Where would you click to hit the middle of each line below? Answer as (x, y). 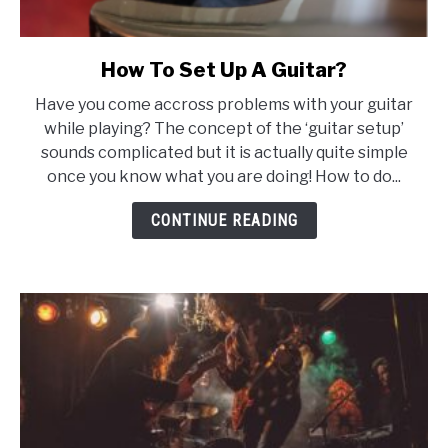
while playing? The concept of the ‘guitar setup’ (224, 128)
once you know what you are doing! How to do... (224, 176)
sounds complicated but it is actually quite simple (224, 152)
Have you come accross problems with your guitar (224, 104)
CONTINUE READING (224, 220)
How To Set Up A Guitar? (224, 70)
